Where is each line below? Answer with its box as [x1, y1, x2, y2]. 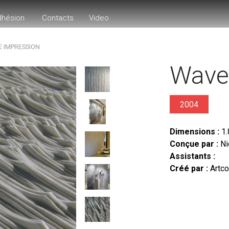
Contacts [42, 13, 74, 23]
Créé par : [169, 164, 208, 173]
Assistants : [169, 151, 215, 161]
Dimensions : [169, 127, 219, 136]
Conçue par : [169, 139, 218, 149]
